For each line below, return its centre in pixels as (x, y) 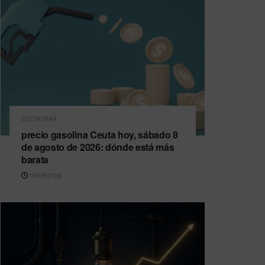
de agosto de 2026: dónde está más (98, 147)
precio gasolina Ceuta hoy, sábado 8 (100, 134)
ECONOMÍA (39, 118)
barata (35, 159)
